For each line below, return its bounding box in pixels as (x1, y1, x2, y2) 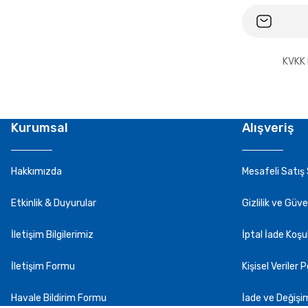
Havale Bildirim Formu (11, 292, 107, 304)
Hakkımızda (11, 166, 62, 177)
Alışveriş (242, 120, 294, 135)
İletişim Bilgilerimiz (11, 229, 93, 241)
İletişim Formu (11, 261, 75, 272)
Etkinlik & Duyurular (11, 197, 96, 209)
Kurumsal (11, 120, 68, 135)
